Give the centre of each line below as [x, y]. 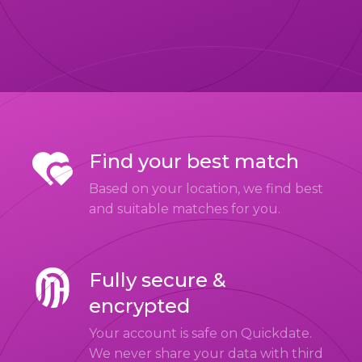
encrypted [139, 306]
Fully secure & [158, 280]
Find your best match [194, 161]
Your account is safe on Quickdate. [200, 333]
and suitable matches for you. [185, 209]
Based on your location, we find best [206, 189]
